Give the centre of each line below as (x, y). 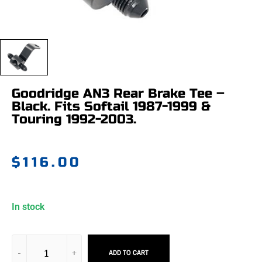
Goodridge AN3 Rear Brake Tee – (118, 94)
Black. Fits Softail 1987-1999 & (111, 107)
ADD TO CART (128, 252)
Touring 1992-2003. (74, 120)
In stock (28, 206)
